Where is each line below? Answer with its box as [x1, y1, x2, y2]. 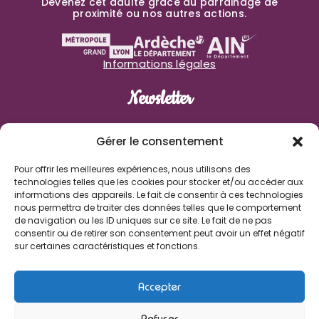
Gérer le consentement [95, 134, 224, 149]
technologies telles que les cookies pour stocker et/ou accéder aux [14, 176, 303, 188]
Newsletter [127, 85, 192, 111]
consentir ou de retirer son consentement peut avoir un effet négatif [14, 227, 305, 239]
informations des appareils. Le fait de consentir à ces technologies [14, 189, 303, 201]
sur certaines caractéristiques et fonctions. [14, 240, 200, 252]
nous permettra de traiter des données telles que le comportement [14, 202, 301, 214]
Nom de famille [127, 166, 192, 177]
